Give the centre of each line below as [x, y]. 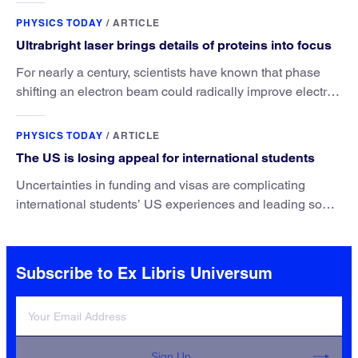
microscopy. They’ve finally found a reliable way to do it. [173, 111]
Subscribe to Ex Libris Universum [144, 274]
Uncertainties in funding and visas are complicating [161, 185]
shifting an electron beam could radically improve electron [179, 92]
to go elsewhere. [63, 224]
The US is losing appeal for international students [165, 158]
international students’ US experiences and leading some [178, 205]
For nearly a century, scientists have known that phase [168, 73]
